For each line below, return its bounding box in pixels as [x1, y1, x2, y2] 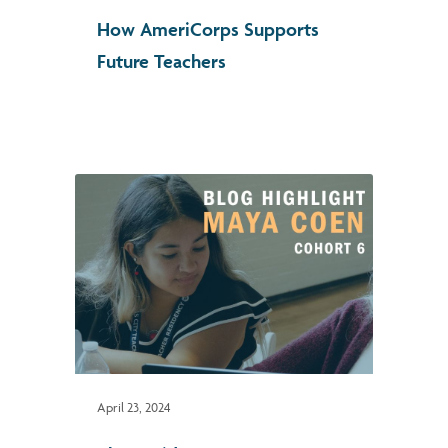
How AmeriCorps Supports [97, 17, 319, 42]
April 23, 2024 [97, 399, 171, 415]
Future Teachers [97, 49, 226, 74]
